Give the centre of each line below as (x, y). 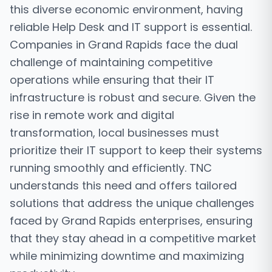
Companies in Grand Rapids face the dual (124, 45)
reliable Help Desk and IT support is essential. (131, 27)
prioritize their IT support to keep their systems (136, 150)
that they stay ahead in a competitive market (133, 238)
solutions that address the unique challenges (132, 203)
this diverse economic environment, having (126, 9)
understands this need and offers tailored (123, 185)
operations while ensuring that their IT (112, 80)
